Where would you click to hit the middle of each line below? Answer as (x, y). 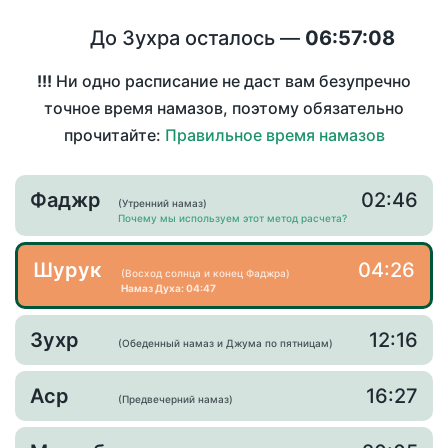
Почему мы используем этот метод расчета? (232, 218)
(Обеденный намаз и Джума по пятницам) (225, 343)
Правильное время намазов (274, 135)
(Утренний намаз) (162, 203)
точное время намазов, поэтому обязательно (224, 108)
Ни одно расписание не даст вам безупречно (231, 81)
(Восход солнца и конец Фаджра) (205, 273)
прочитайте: (114, 135)
